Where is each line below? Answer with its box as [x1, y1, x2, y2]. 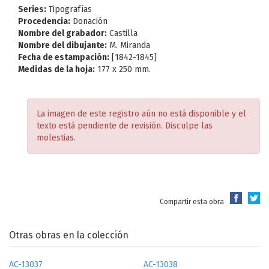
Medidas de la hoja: [18, 64, 95, 74]
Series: [18, 4, 46, 14]
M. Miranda [107, 40, 150, 50]
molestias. [37, 133, 76, 143]
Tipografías [46, 4, 92, 14]
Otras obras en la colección [9, 229, 128, 241]
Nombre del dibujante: [18, 40, 107, 50]
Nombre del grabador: [18, 28, 107, 38]
